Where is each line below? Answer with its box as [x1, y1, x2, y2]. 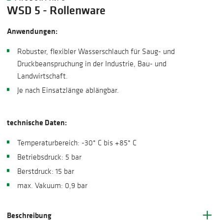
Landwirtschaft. [17, 71, 68, 81]
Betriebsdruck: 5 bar [17, 152, 82, 162]
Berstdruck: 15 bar [17, 166, 75, 176]
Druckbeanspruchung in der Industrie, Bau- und [17, 58, 167, 69]
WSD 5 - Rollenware [6, 2, 106, 18]
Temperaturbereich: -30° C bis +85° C [17, 137, 137, 148]
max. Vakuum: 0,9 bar [17, 180, 88, 191]
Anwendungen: [6, 26, 57, 37]
